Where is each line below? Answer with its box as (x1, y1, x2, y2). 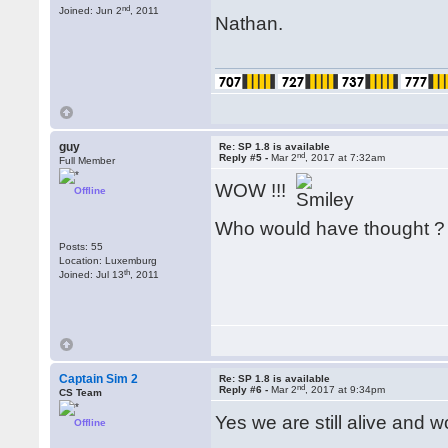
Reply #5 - (219, 152, 272, 163)
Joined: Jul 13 (59, 269, 125, 280)
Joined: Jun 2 (59, 5, 123, 16)
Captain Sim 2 (59, 372, 139, 386)
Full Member (59, 155, 116, 166)
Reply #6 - (219, 384, 272, 395)
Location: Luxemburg (59, 255, 158, 266)
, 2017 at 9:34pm (305, 384, 386, 395)
